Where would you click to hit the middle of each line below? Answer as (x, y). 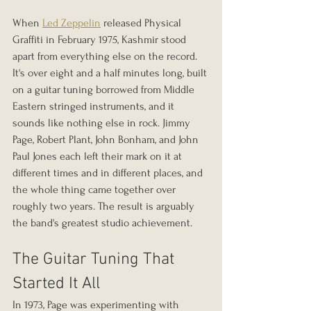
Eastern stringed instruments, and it (95, 106)
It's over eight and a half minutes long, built (111, 73)
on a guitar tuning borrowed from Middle (105, 89)
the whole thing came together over (95, 189)
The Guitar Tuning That (95, 259)
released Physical (142, 23)
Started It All (56, 284)
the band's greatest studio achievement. (102, 222)
